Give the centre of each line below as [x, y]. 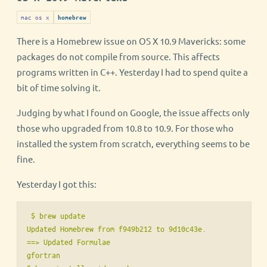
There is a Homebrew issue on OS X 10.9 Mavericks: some [131, 41]
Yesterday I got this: [57, 184]
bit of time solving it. [59, 87]
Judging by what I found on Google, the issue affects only [133, 112]
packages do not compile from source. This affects [118, 56]
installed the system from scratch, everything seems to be [133, 143]
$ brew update [56, 215]
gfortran [44, 255]
